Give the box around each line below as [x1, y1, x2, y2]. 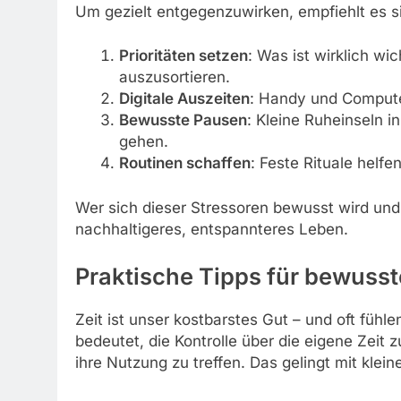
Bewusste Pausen [118, 111, 247, 130]
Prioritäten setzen [118, 47, 248, 65]
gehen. [118, 132, 168, 151]
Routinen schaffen [118, 154, 251, 173]
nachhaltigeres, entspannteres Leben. [75, 219, 348, 238]
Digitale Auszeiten [118, 90, 250, 108]
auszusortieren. [118, 68, 230, 87]
